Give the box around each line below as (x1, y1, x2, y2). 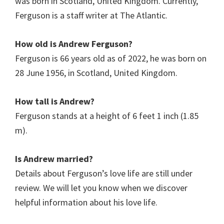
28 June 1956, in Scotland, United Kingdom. (15, 67, 177, 79)
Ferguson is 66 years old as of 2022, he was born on (15, 52, 206, 64)
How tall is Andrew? (15, 95, 94, 107)
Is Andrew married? (15, 153, 93, 165)
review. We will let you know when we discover (15, 182, 187, 194)
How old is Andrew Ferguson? (15, 38, 132, 50)
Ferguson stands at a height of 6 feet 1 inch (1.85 (15, 110, 198, 122)
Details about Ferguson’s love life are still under (15, 167, 192, 179)
